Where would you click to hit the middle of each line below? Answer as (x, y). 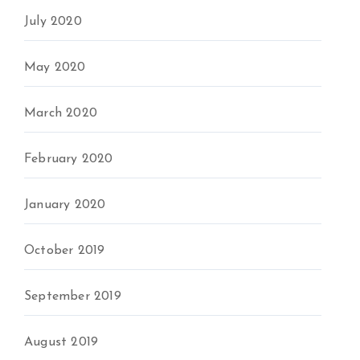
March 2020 (61, 113)
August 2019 (61, 342)
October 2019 (65, 251)
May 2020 (55, 67)
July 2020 (53, 22)
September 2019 (73, 297)
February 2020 (69, 159)
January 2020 (65, 205)
